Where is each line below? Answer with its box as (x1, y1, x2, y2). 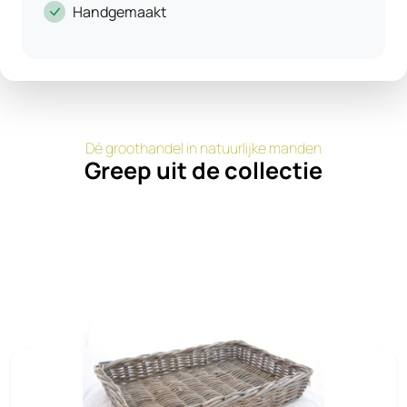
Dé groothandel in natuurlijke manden (85, 138, 322, 158)
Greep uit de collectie (84, 154, 323, 186)
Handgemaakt (73, 2, 166, 22)
